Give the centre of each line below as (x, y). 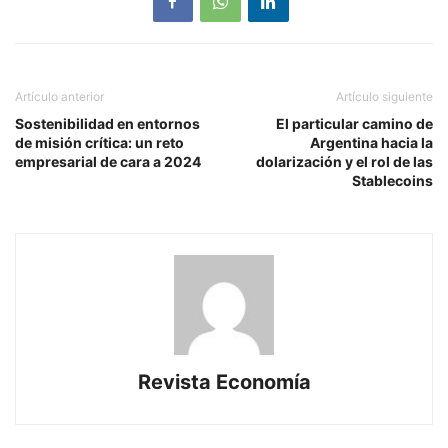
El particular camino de (354, 123)
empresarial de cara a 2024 (108, 161)
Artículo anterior (59, 96)
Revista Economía (224, 381)
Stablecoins (392, 180)
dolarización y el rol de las (344, 161)
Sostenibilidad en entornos (107, 123)
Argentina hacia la (371, 142)
